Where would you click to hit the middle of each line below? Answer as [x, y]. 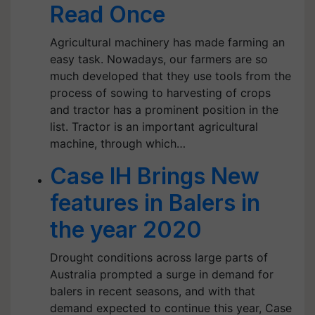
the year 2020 [126, 230]
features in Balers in [155, 203]
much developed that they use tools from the [171, 76]
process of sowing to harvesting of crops [160, 93]
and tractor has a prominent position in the [164, 110]
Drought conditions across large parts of [159, 257]
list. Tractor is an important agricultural [154, 127]
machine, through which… [118, 143]
